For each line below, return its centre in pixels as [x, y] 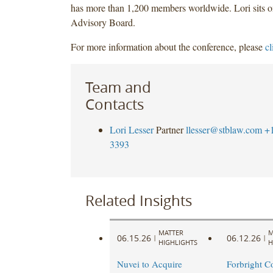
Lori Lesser [131, 129]
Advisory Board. [103, 22]
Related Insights [138, 200]
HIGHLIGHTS [178, 243]
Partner [169, 129]
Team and [118, 87]
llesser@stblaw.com [224, 129]
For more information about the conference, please [168, 46]
